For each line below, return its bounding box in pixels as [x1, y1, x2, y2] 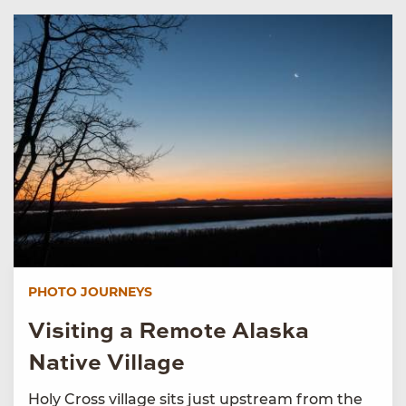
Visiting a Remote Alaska [28, 320, 309, 343]
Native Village [28, 352, 185, 375]
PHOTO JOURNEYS [28, 283, 152, 300]
